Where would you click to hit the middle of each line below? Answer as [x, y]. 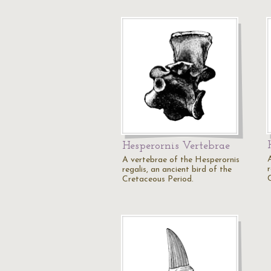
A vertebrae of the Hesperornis [181, 160]
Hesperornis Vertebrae [176, 146]
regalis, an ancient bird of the [177, 170]
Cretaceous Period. [158, 179]
